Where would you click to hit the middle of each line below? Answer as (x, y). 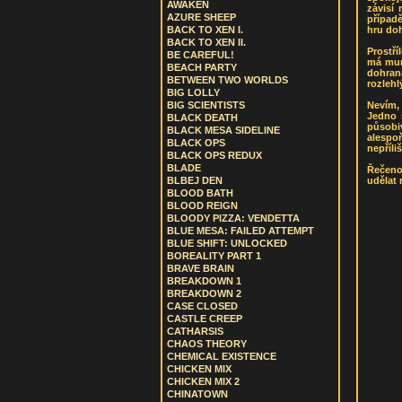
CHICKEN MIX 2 (203, 381)
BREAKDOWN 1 (204, 281)
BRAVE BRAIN (201, 268)
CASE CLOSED (202, 306)
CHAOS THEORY (207, 344)
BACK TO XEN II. (206, 42)
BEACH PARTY (202, 67)
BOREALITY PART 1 (214, 256)
